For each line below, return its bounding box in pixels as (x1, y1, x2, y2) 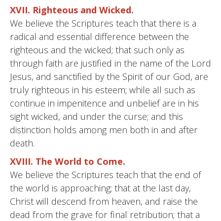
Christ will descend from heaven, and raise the (10, 195, 198, 207)
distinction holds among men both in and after (10, 124, 198, 136)
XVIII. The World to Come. (10, 155, 125, 167)
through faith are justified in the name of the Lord (10, 57, 211, 69)
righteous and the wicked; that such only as (10, 44, 184, 56)
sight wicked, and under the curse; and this (10, 110, 183, 122)
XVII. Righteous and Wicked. (10, 4, 134, 16)
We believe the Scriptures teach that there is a (10, 17, 196, 29)
